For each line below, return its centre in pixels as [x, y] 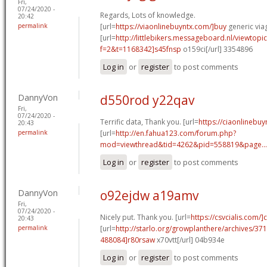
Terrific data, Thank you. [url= [149, 122]
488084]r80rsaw [128, 240]
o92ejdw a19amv [149, 195]
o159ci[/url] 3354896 [217, 49]
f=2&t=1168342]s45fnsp [141, 49]
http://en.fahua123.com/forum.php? [176, 133]
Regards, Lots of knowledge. [148, 15]
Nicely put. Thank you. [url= [145, 217]
